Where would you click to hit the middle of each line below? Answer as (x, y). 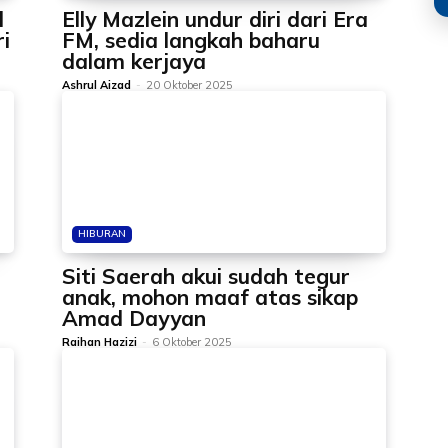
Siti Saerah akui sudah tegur (206, 276)
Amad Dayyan (134, 318)
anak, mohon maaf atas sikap (210, 297)
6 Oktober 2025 (192, 342)
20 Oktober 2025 (189, 85)
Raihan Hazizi (99, 342)
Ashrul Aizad (96, 85)
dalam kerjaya (134, 61)
